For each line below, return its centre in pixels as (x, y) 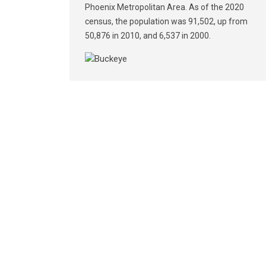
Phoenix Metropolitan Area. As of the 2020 (164, 7)
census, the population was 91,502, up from (166, 21)
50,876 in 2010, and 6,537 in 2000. (148, 36)
